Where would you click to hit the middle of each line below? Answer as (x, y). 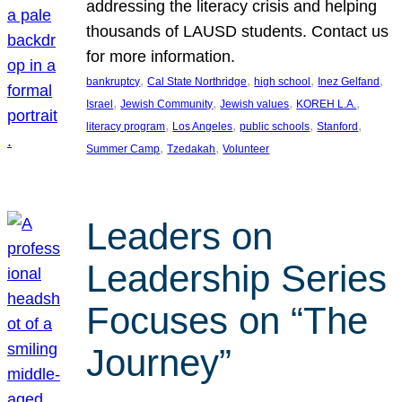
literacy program (126, 127)
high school (283, 82)
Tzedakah (192, 149)
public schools (275, 127)
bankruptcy (114, 82)
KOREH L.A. (327, 105)
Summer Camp (123, 149)
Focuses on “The (227, 320)
